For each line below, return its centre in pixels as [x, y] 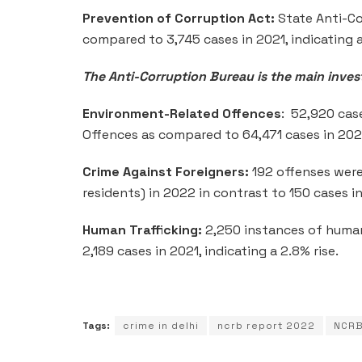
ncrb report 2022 [266, 325]
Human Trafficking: [142, 229]
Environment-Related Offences [182, 113]
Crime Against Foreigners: [166, 171]
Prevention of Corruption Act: [179, 18]
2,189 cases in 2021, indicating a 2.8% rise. [210, 250]
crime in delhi [161, 325]
